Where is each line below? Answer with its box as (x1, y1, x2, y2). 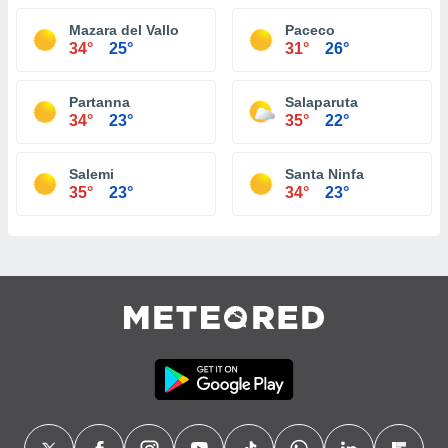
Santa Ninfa (285, 166, 364, 182)
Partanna (69, 94, 130, 110)
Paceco (285, 22, 335, 38)
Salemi (69, 166, 114, 182)
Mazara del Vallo (69, 22, 179, 38)
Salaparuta (285, 94, 358, 110)
